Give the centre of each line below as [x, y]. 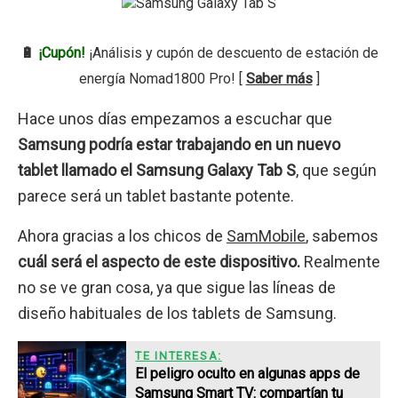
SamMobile [266, 236]
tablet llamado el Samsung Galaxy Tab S [157, 171]
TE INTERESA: [179, 355]
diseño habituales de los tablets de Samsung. [177, 314]
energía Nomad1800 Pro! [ [162, 78]
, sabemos [342, 236]
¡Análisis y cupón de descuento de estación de [231, 52]
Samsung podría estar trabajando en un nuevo [179, 145]
